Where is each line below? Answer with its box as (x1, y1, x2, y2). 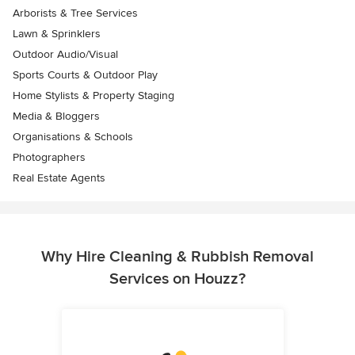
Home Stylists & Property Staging (13, 88, 174, 102)
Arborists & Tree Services (13, 6, 138, 20)
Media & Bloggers (13, 109, 100, 123)
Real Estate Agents (13, 170, 105, 185)
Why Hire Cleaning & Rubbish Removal (41, 246, 314, 266)
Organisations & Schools (13, 129, 133, 143)
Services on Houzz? (109, 269, 246, 288)
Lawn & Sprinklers (13, 26, 101, 40)
